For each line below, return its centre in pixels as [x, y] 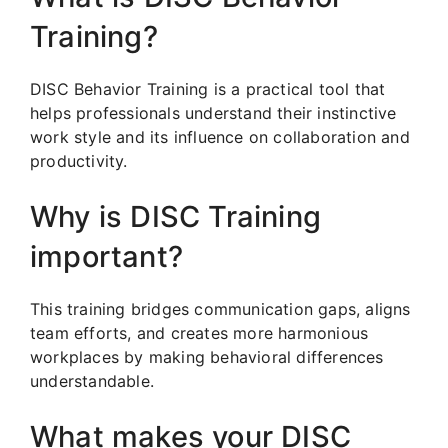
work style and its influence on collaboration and [220, 136]
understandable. [92, 380]
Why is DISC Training [175, 216]
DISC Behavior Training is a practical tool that [208, 88]
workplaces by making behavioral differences [207, 356]
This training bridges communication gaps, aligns [220, 308]
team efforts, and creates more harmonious [199, 332]
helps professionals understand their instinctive [213, 112]
